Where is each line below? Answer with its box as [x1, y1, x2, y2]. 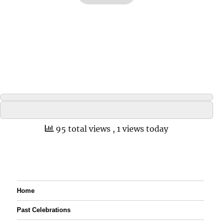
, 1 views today [112, 124, 168, 134]
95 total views [54, 124, 112, 134]
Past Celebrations [17, 206, 71, 214]
